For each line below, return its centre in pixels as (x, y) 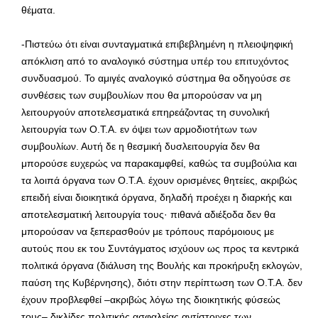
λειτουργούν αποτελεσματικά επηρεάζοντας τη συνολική (146, 112)
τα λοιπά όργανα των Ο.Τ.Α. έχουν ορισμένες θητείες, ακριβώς (159, 180)
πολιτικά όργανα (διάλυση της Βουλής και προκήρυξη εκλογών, (162, 265)
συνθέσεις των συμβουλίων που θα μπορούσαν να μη (142, 95)
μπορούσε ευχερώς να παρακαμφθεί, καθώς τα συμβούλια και (159, 163)
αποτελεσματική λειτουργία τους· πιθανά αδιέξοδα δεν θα (148, 214)
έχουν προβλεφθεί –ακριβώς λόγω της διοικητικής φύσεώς (151, 299)
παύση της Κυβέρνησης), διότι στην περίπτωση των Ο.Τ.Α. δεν (162, 282)
